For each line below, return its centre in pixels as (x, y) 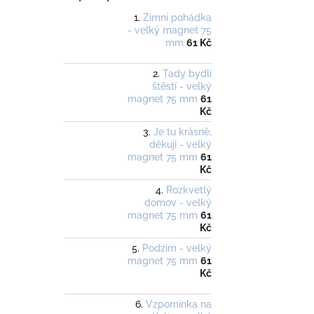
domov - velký (178, 203)
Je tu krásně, (183, 132)
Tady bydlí (187, 74)
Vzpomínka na (179, 305)
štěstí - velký (182, 87)
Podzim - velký (177, 248)
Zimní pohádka (177, 18)
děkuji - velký (180, 145)
